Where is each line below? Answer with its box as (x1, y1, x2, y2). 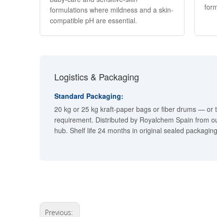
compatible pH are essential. (50, 15, 137, 25)
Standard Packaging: (54, 91, 124, 101)
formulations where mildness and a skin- (50, 5, 173, 15)
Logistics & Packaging (54, 70, 139, 83)
